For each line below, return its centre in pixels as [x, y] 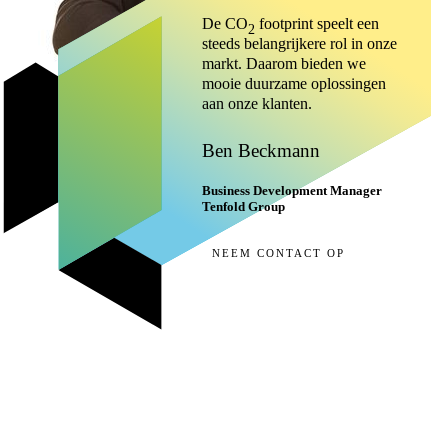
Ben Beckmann [261, 151]
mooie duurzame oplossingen [294, 84]
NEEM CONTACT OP [278, 253]
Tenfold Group [243, 207]
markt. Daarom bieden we [284, 64]
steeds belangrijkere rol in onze [299, 44]
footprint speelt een [317, 24]
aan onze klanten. [257, 104]
